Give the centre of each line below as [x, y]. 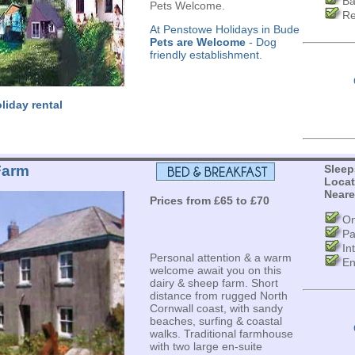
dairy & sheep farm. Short [214, 283]
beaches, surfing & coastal [216, 321]
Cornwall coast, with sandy [216, 308]
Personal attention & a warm [220, 258]
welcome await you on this [215, 270]
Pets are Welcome [197, 42]
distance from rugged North [218, 296]
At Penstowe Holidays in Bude [224, 29]
